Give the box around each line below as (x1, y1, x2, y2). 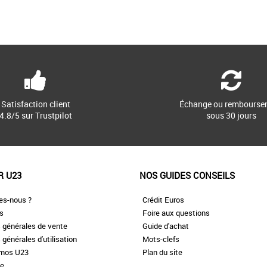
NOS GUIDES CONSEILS (139, 169, 235, 182)
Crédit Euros (142, 194, 184, 206)
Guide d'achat (142, 221, 189, 232)
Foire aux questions (142, 207, 210, 219)
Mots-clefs (142, 234, 179, 245)
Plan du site (142, 247, 182, 258)
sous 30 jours (206, 110, 257, 122)
